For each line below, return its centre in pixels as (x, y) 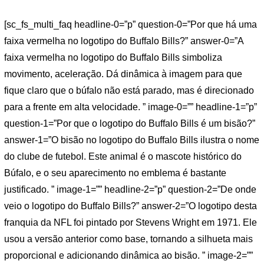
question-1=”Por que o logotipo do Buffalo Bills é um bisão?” (130, 124)
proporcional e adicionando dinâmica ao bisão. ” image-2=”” (128, 256)
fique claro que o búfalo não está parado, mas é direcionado (129, 91)
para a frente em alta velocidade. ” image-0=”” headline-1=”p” (131, 107)
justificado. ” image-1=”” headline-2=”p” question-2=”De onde (130, 190)
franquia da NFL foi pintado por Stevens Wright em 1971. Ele (131, 223)
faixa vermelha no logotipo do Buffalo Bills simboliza (113, 58)
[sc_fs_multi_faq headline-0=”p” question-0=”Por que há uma (131, 25)
